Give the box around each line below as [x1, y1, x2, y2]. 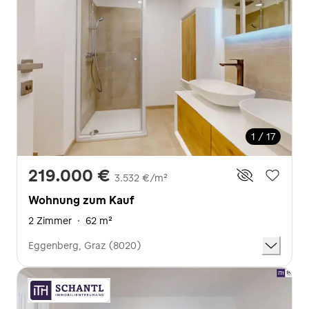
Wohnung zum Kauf [28, 192, 134, 207]
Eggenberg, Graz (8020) [28, 239, 141, 252]
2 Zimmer [28, 214, 72, 227]
